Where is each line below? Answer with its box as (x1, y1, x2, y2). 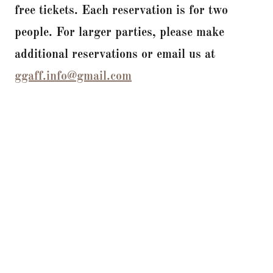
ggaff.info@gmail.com (15, 71, 132, 83)
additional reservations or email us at (15, 49, 215, 62)
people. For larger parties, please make (15, 27, 224, 40)
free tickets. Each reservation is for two (15, 5, 228, 18)
